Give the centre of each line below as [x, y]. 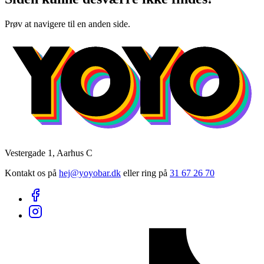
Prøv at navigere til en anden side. [67, 24]
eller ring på [144, 173]
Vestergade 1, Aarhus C [49, 153]
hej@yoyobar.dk [90, 173]
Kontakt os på [32, 173]
